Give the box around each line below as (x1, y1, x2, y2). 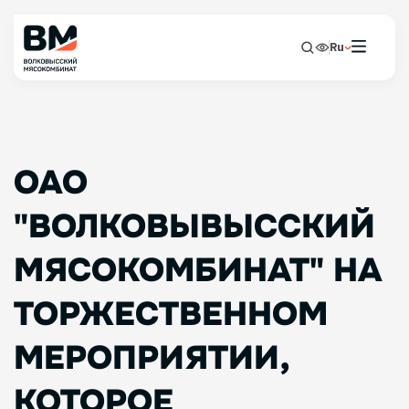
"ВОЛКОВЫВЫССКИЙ (14, 205, 375, 247)
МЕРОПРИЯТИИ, (14, 337, 288, 379)
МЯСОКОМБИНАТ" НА (14, 249, 383, 291)
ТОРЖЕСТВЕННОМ (14, 293, 328, 335)
